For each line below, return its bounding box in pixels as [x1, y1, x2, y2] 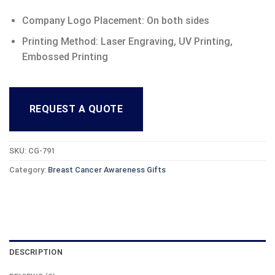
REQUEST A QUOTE [29, 103, 123, 115]
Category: [9, 165, 48, 175]
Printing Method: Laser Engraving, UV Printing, [21, 36, 233, 48]
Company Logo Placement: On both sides [21, 14, 209, 26]
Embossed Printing [21, 51, 108, 63]
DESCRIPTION [9, 247, 63, 257]
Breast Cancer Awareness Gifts [48, 165, 166, 175]
